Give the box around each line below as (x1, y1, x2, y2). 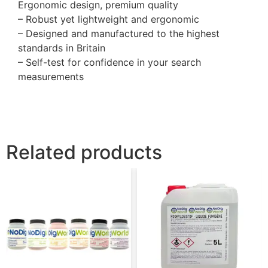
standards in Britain (18, 42, 105, 54)
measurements (18, 71, 84, 83)
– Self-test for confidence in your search (18, 56, 201, 69)
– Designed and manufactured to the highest (18, 28, 220, 40)
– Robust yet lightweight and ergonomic (18, 13, 199, 26)
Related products (6, 140, 162, 164)
